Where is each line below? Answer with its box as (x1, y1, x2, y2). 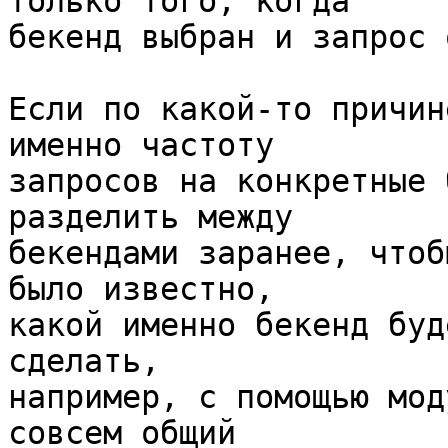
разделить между (8, 199, 312, 236)
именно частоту (8, 127, 293, 164)
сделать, (8, 343, 179, 380)
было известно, (8, 271, 293, 308)
